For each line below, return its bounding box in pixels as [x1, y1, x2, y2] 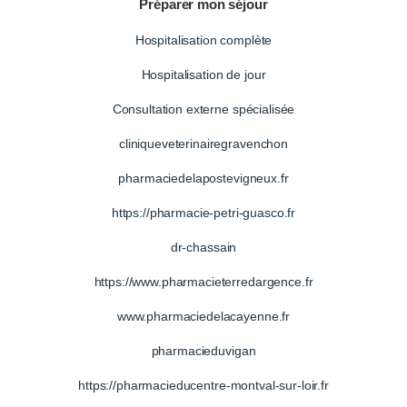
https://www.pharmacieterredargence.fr [94, 274, 313, 290]
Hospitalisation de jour [141, 67, 266, 83]
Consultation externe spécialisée [112, 102, 295, 117]
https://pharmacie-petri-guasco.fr [111, 205, 296, 221]
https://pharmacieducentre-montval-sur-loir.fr [78, 378, 329, 393]
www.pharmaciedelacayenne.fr [116, 309, 291, 324]
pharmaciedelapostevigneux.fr [118, 171, 289, 186]
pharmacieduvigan [151, 343, 256, 359]
